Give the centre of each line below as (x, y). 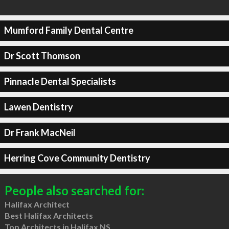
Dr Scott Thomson (42, 56)
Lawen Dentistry (38, 107)
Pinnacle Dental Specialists (60, 81)
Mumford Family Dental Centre (68, 30)
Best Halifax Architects (49, 215)
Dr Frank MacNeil (40, 132)
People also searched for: (74, 190)
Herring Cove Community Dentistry (77, 158)
